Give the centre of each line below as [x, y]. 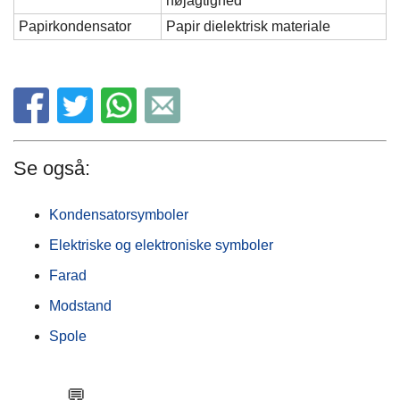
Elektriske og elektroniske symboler [161, 246]
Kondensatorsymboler [119, 215]
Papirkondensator [75, 27]
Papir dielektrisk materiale [248, 27]
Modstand [80, 306]
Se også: [52, 169]
